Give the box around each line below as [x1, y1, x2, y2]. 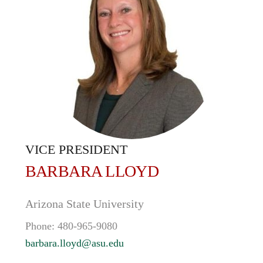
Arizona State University [25, 197, 144, 210]
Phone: [25, 220, 58, 232]
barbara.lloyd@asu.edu [25, 237, 124, 249]
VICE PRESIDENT [25, 142, 127, 157]
